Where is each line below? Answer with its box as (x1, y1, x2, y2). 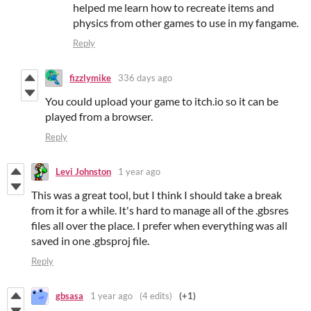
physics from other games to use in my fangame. (73, 15, 299, 29)
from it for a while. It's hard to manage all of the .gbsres (31, 203, 289, 217)
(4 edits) (140, 290, 172, 302)
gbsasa (56, 290, 83, 302)
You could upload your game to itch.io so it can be (45, 94, 278, 108)
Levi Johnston (56, 166, 111, 178)
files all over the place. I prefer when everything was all (31, 218, 287, 232)
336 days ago (118, 72, 172, 84)
